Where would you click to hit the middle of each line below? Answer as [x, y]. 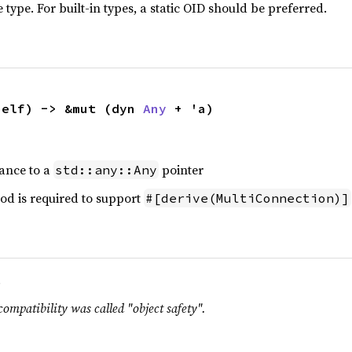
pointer [181, 170]
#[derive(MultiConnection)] [247, 198]
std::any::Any [106, 170]
